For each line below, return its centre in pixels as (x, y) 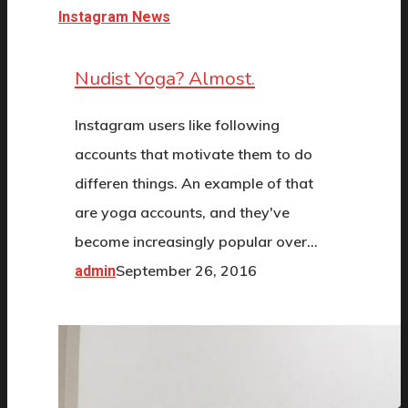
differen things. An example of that (194, 183)
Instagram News (114, 17)
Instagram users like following (177, 124)
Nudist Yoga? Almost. (165, 79)
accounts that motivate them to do (194, 153)
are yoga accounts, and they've (182, 212)
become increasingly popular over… (196, 241)
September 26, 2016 (186, 270)
